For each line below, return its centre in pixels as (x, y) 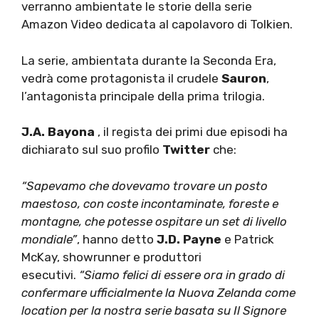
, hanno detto (117, 239)
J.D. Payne (189, 239)
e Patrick (248, 239)
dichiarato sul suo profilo (92, 150)
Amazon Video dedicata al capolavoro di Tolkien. (157, 25)
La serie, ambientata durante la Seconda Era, (149, 60)
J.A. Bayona (58, 132)
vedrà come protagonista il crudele (121, 78)
